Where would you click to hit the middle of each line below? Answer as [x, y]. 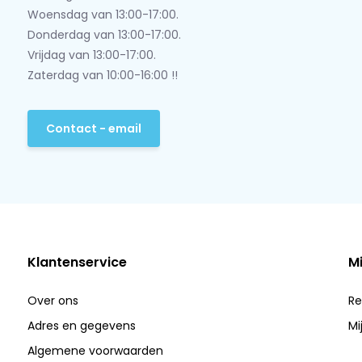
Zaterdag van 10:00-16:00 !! [102, 75]
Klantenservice [77, 262]
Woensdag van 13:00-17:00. [103, 15]
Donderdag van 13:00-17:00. [104, 35]
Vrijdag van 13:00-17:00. [91, 55]
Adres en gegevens [81, 326]
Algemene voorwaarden [95, 351]
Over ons [53, 301]
